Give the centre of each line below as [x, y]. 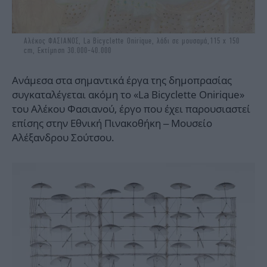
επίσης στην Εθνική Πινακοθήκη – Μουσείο [112, 123]
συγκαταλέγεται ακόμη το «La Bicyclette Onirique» [128, 95]
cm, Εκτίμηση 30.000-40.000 [68, 51]
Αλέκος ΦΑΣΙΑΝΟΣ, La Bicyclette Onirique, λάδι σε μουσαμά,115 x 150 [132, 41]
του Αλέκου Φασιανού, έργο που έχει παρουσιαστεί [131, 109]
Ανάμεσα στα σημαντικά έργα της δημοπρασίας [122, 80]
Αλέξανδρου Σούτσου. [63, 138]
